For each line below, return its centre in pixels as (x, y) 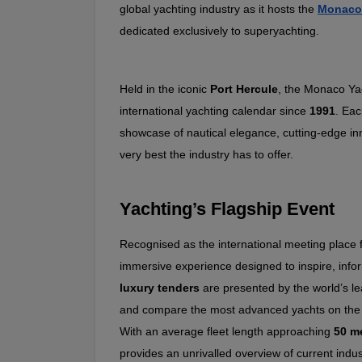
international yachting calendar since (215, 111)
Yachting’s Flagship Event (227, 209)
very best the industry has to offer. (206, 154)
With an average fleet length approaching (227, 332)
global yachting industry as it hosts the (219, 9)
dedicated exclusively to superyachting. (219, 31)
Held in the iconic (165, 89)
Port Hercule (244, 89)
